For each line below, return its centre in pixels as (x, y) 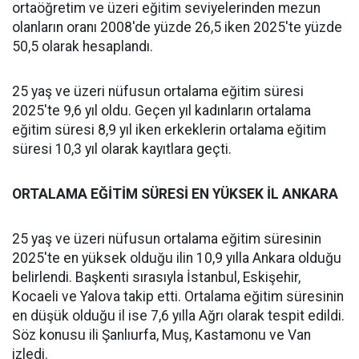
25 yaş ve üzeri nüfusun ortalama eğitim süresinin (167, 239)
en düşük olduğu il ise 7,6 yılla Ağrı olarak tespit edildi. (178, 316)
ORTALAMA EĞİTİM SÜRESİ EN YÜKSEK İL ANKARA (175, 194)
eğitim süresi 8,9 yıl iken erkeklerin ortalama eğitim (169, 130)
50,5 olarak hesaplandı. (83, 46)
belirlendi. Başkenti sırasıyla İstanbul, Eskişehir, (156, 277)
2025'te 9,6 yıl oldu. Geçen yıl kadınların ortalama (161, 111)
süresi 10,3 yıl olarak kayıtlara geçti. (122, 149)
